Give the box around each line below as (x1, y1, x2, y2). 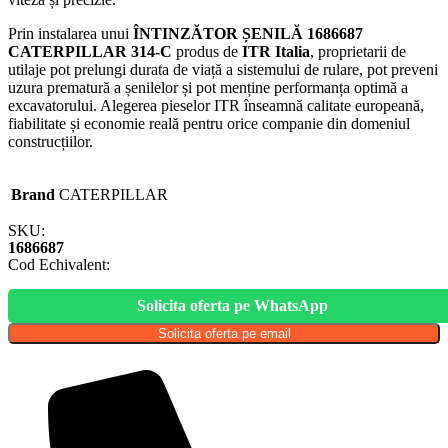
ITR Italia (242, 43, 310, 61)
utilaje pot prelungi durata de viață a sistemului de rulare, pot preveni (8, 61, 438, 79)
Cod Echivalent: (8, 256, 110, 274)
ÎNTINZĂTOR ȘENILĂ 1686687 (133, 25, 363, 43)
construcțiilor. (8, 133, 93, 151)
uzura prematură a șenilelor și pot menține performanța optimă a (8, 79, 408, 97)
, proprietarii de (310, 43, 406, 61)
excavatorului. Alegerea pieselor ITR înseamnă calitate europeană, (8, 97, 424, 115)
